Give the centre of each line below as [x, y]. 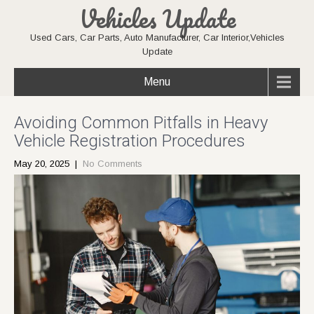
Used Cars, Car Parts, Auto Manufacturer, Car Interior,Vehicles [157, 37]
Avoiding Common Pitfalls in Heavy [141, 123]
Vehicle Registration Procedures [130, 141]
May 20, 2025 [42, 164]
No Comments [112, 164]
